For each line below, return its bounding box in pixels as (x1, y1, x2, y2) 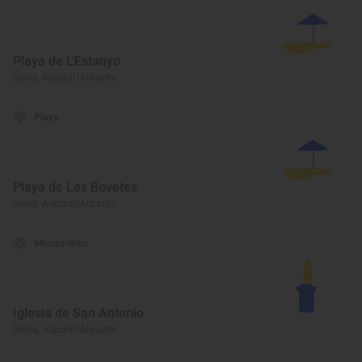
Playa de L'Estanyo (13, 53, 120, 69)
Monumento (34, 238, 88, 249)
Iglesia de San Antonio (13, 305, 144, 321)
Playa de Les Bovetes (13, 179, 137, 195)
